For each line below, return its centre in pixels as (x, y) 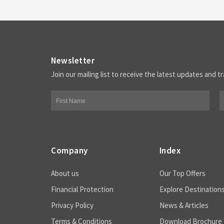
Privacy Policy (72, 205)
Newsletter (73, 60)
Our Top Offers (182, 173)
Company (69, 150)
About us (65, 173)
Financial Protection (82, 189)
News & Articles (184, 205)
